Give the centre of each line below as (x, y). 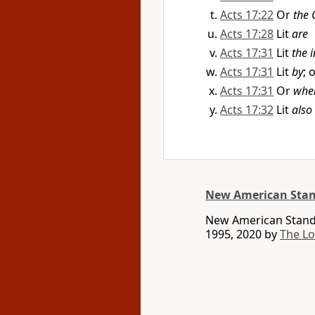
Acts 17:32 (247, 110)
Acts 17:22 (247, 15)
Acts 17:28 (247, 34)
